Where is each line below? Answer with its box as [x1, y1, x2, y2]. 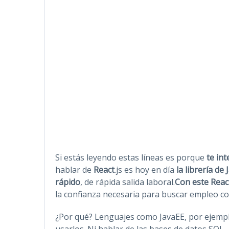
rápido [55, 176, 80, 188]
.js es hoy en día [114, 164, 176, 175]
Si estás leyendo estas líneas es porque [55, 151, 204, 163]
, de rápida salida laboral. [80, 176, 175, 188]
